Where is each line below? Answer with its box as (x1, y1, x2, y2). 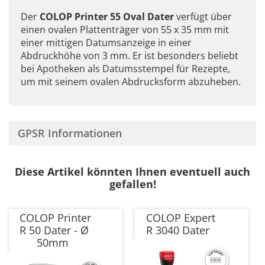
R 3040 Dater (146, 222, 210, 237)
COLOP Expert (146, 210, 216, 225)
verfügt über (174, 9, 232, 23)
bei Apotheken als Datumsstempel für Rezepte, (21, 62, 230, 75)
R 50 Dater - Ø (19, 222, 89, 237)
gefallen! (109, 176, 156, 191)
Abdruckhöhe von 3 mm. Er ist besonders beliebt (21, 49, 238, 62)
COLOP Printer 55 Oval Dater (40, 9, 174, 23)
